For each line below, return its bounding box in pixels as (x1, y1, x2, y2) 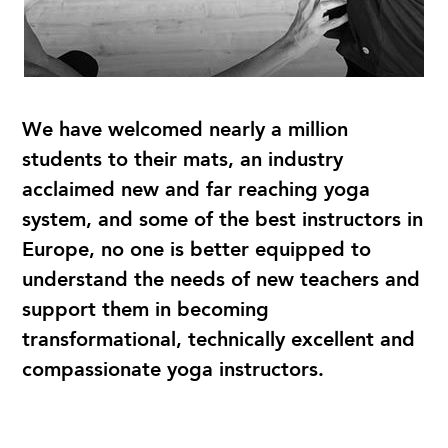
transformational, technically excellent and (22, 325, 415, 353)
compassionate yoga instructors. (22, 355, 324, 383)
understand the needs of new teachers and (22, 265, 420, 293)
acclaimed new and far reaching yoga (22, 175, 370, 203)
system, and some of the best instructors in (22, 205, 423, 233)
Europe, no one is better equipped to (22, 235, 371, 263)
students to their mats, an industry (22, 145, 343, 173)
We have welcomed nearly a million (22, 115, 348, 143)
